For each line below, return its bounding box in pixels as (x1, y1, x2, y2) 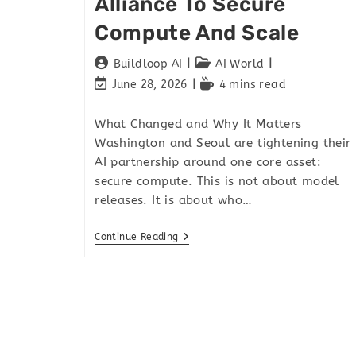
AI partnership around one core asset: (95, 154, 322, 169)
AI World (215, 56, 265, 71)
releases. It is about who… (95, 192, 253, 207)
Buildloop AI (113, 56, 183, 71)
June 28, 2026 (111, 77, 188, 91)
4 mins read (219, 77, 287, 91)
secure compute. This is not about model (95, 173, 339, 188)
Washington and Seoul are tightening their (95, 135, 351, 150)
